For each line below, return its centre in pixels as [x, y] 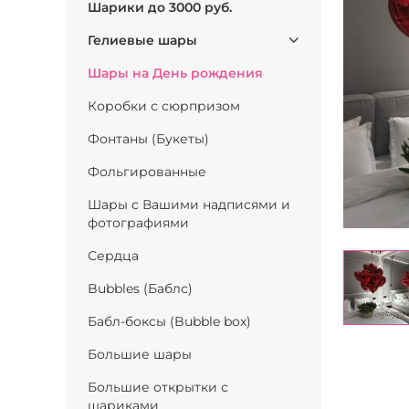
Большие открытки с [158, 387]
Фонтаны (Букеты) [148, 139]
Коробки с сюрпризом [164, 106]
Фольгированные [147, 172]
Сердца [113, 256]
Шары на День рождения [175, 73]
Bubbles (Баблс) [140, 288]
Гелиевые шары [142, 40]
